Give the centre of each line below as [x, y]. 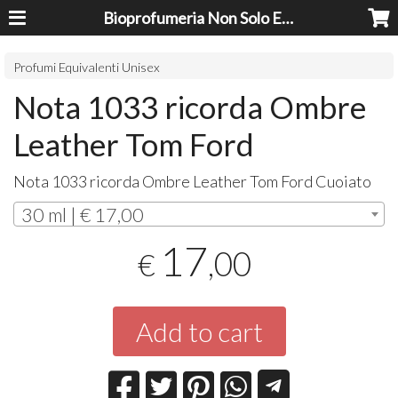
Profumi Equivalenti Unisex [87, 67]
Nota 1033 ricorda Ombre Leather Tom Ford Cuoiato [193, 181]
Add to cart [199, 332]
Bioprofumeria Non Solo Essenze [288, 18]
